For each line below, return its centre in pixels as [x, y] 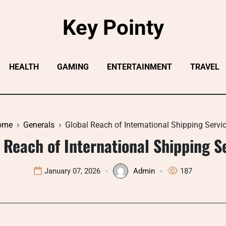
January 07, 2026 [72, 171]
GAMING [73, 67]
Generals [39, 125]
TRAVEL [205, 67]
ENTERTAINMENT [139, 67]
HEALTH [24, 67]
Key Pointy [113, 27]
